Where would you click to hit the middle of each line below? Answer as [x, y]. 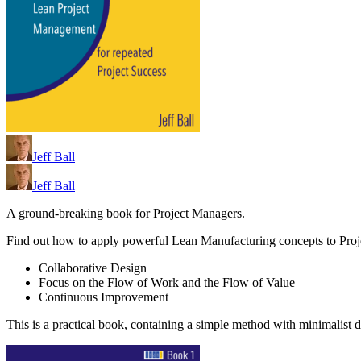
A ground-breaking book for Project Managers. [126, 214]
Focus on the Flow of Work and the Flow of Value [167, 283]
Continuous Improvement [104, 297]
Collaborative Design [93, 268]
